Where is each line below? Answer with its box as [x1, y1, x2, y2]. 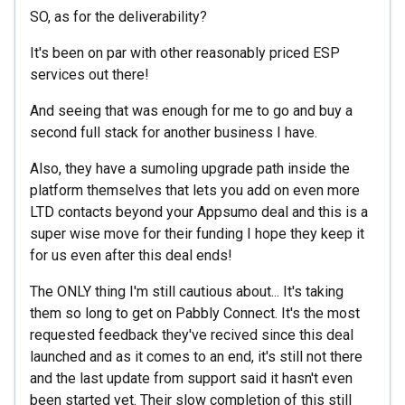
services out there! [30, 65, 149, 83]
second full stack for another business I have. [30, 123, 317, 141]
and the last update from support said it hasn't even [30, 369, 353, 387]
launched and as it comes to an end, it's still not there [30, 347, 363, 365]
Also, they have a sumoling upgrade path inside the [30, 159, 350, 177]
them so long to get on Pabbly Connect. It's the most [30, 304, 360, 322]
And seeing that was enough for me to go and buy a [30, 101, 353, 119]
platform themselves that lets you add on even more [30, 181, 360, 199]
